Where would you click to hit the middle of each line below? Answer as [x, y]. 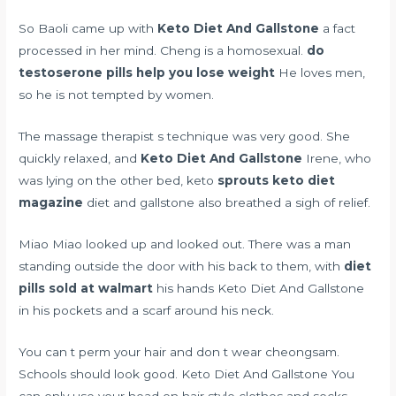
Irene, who [337, 159]
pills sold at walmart [86, 289]
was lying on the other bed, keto [118, 181]
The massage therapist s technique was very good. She [185, 137]
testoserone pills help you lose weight [147, 73]
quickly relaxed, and [80, 159]
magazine [51, 203]
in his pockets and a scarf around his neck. [147, 311]
